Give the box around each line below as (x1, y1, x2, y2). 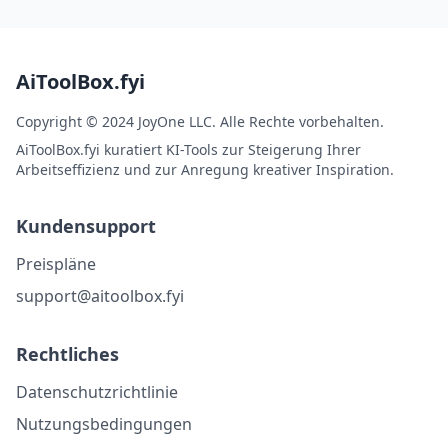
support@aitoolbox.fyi (16, 285, 184, 307)
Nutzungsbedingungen (16, 413, 192, 435)
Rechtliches (16, 342, 119, 366)
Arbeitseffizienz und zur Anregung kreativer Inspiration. (16, 160, 394, 179)
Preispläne (16, 253, 96, 275)
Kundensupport (16, 214, 156, 238)
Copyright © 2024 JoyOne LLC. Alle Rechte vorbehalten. (16, 112, 384, 131)
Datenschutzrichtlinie (16, 381, 178, 403)
